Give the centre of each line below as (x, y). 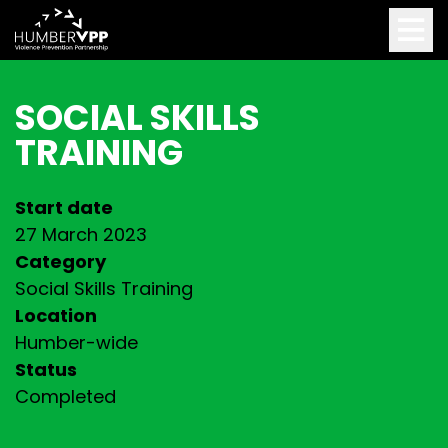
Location (56, 315)
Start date (64, 207)
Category (60, 261)
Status (46, 369)
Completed (65, 396)
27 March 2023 (81, 234)
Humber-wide (76, 342)
